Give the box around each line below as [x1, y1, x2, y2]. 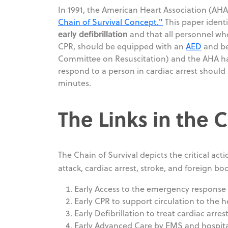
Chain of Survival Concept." [58, 16, 163, 27]
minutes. [58, 77, 91, 89]
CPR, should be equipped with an [58, 40, 186, 52]
